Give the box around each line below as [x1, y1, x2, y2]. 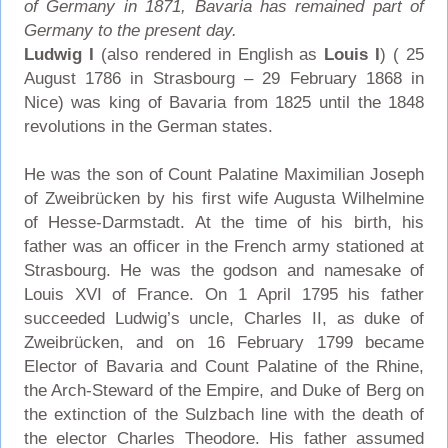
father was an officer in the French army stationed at [23, 236, 425, 256]
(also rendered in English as [93, 44, 325, 64]
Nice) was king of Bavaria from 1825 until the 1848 [23, 92, 425, 112]
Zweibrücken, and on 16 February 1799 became [23, 332, 425, 352]
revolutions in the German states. [23, 116, 273, 136]
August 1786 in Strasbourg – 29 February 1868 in [23, 68, 425, 88]
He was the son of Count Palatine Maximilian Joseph [23, 164, 425, 184]
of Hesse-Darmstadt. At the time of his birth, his [23, 212, 425, 232]
